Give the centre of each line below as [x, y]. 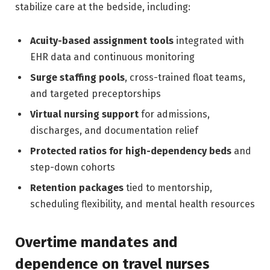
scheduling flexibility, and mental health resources [143, 204]
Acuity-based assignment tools [102, 40]
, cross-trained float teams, [185, 77]
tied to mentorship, [168, 187]
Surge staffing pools [77, 77]
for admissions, [174, 114]
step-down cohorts [73, 167]
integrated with [209, 40]
